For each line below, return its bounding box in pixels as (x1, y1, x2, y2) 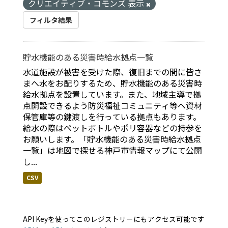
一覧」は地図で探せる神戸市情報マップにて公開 (23, 144, 202, 157)
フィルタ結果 (30, 15, 72, 25)
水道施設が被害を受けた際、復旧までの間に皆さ (23, 66, 202, 78)
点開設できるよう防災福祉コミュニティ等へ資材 (23, 99, 202, 112)
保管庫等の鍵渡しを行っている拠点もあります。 (23, 110, 201, 123)
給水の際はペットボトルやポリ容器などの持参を (23, 122, 202, 134)
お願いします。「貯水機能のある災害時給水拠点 (23, 133, 201, 146)
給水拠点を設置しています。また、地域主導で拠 (23, 88, 201, 101)
